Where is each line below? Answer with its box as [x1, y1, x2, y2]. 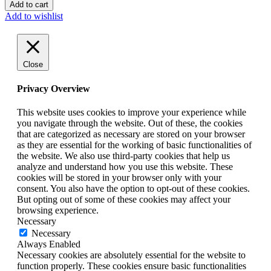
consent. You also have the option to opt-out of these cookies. [17, 183, 250, 194]
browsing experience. [17, 205, 99, 216]
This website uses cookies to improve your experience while [17, 107, 246, 118]
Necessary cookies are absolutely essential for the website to [17, 250, 246, 261]
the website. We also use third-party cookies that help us [17, 151, 230, 162]
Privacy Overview [17, 83, 90, 94]
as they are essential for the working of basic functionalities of [17, 140, 252, 151]
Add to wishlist [5, 10, 63, 21]
